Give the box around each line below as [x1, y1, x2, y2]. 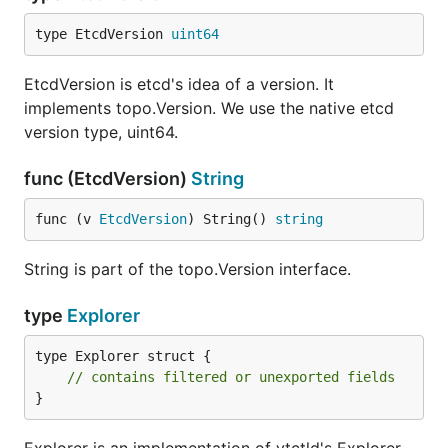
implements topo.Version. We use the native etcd [24, 98, 394, 118]
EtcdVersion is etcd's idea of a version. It [24, 74, 334, 94]
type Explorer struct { [35, 348, 211, 364]
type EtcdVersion [35, 26, 171, 42]
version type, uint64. [24, 122, 178, 142]
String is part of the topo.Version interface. [24, 259, 351, 279]
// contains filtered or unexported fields [67, 369, 395, 385]
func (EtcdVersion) [24, 168, 191, 189]
